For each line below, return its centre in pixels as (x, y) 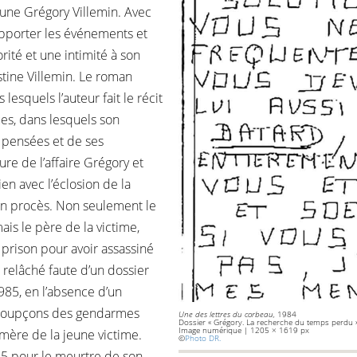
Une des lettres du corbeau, (228, 314)
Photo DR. (205, 338)
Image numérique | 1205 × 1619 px (246, 330)
